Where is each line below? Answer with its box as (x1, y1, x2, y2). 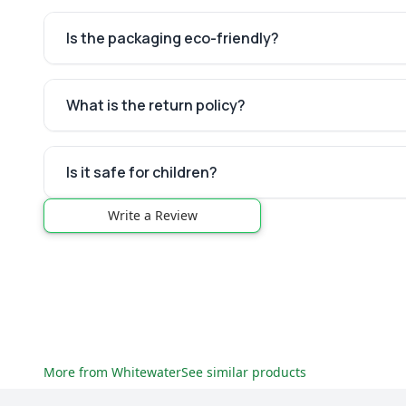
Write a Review (107, 207, 198, 224)
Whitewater (111, 363, 181, 381)
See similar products (181, 363, 306, 381)
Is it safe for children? (66, 162, 217, 182)
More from (43, 363, 111, 381)
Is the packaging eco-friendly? (66, 28, 279, 48)
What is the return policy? (66, 95, 246, 115)
